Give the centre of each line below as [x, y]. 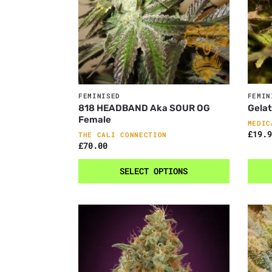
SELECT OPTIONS [154, 171]
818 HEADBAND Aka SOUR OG [144, 108]
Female [94, 120]
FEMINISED [99, 96]
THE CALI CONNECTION [123, 135]
